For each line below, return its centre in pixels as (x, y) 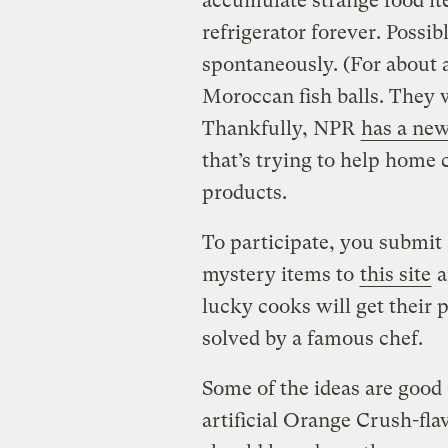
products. (244, 192)
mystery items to (280, 274)
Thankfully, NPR (280, 128)
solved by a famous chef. (312, 338)
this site (395, 274)
